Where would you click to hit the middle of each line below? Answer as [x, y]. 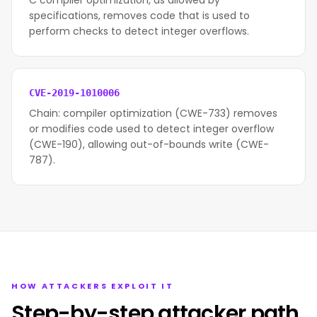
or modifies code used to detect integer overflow [151, 129]
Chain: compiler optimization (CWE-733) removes [153, 113]
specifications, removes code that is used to [139, 16]
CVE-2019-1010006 [74, 93]
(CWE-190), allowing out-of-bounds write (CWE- [149, 144]
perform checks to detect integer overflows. [139, 31]
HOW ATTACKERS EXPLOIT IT [93, 286]
